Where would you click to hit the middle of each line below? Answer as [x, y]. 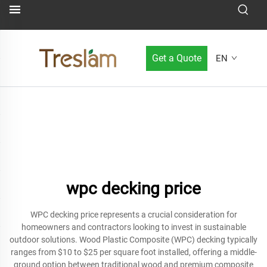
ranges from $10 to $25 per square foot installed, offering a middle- [133, 252]
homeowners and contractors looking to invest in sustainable [133, 227]
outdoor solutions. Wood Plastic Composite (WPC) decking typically [133, 240]
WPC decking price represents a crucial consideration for [133, 215]
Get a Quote [177, 58]
